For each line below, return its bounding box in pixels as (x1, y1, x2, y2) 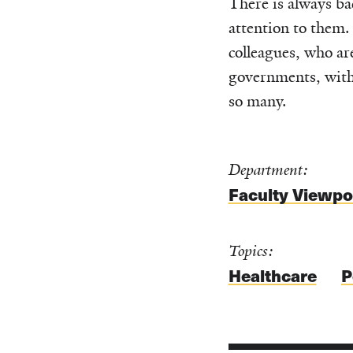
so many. (228, 91, 287, 111)
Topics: (228, 240, 273, 261)
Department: (228, 159, 308, 180)
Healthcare (228, 263, 317, 288)
